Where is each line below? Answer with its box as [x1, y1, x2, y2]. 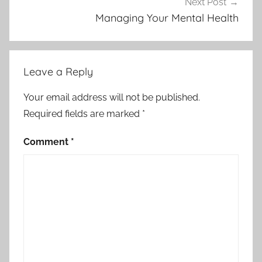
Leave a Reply [23, 65, 93, 79]
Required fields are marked [23, 108, 142, 120]
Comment [23, 136, 71, 148]
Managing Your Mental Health [95, 11, 239, 25]
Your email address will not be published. [23, 92, 200, 104]
